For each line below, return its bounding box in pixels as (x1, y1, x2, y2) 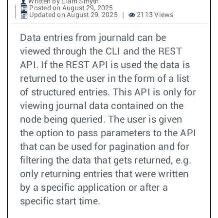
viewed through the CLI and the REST (20, 46, 182, 56)
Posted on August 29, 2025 (28, 4, 113, 12)
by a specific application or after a (20, 182, 168, 193)
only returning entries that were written (20, 169, 188, 179)
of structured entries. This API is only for (20, 87, 196, 97)
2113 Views (135, 11, 174, 18)
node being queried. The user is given (20, 114, 182, 125)
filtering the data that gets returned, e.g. (20, 155, 191, 165)
